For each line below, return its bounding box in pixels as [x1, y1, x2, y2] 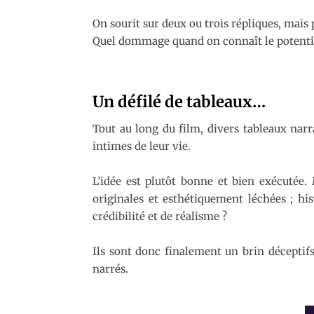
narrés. [93, 261, 128, 275]
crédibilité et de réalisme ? [93, 209, 227, 223]
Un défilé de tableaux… [93, 91, 266, 111]
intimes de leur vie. [93, 139, 191, 153]
